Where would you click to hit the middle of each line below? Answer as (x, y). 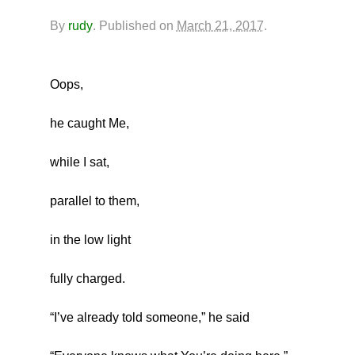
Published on (137, 26)
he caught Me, (89, 124)
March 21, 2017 (220, 26)
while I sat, (79, 162)
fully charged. (87, 279)
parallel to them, (94, 201)
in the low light (90, 240)
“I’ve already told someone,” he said (149, 318)
